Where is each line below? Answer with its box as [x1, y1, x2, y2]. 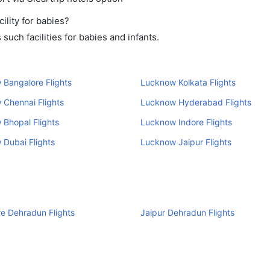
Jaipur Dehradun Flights [140, 207, 234, 218]
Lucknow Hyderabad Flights [140, 97, 251, 107]
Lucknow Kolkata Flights [140, 77, 236, 87]
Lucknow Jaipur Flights [140, 137, 231, 147]
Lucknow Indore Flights [140, 117, 232, 127]
